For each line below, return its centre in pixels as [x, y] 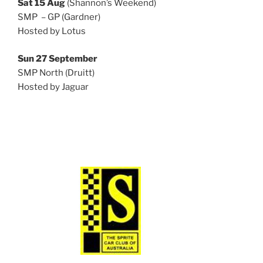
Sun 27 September [58, 58]
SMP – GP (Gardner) [59, 17]
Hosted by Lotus [52, 31]
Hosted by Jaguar [53, 87]
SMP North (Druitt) [56, 73]
